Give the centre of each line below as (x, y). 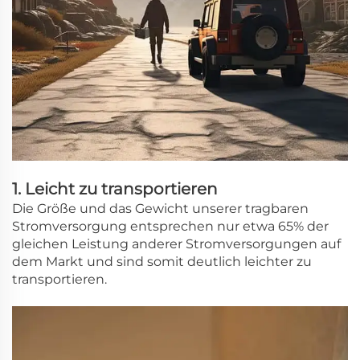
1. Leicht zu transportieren (115, 188)
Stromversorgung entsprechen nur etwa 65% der (170, 226)
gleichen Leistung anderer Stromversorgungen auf (176, 243)
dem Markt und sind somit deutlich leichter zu (162, 261)
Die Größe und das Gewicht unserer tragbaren (160, 208)
